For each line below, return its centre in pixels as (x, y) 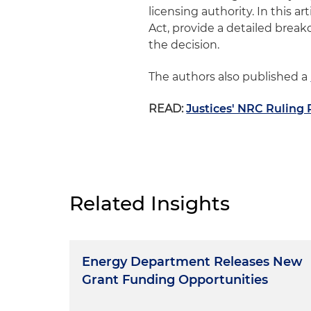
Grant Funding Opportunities (175, 280)
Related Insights (150, 203)
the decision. (184, 45)
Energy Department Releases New (192, 262)
